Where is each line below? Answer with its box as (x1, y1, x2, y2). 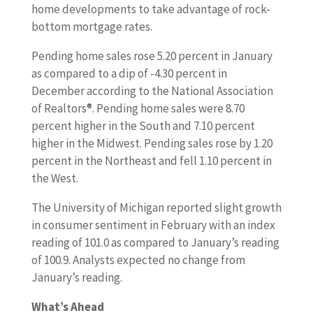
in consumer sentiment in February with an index (31, 217, 275, 233)
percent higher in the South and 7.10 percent (31, 118, 255, 133)
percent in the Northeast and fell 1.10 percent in (31, 153, 272, 168)
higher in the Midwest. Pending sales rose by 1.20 (31, 136, 272, 151)
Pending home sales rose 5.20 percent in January (31, 48, 272, 64)
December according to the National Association (31, 83, 273, 99)
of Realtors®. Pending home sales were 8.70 (31, 101, 245, 116)
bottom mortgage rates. (31, 19, 152, 34)
